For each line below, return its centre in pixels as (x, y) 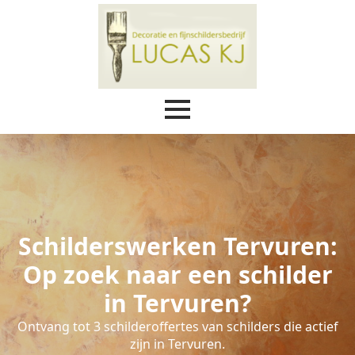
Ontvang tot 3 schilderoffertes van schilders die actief (177, 327)
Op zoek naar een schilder (177, 275)
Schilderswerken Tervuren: (177, 246)
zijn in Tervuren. (177, 344)
